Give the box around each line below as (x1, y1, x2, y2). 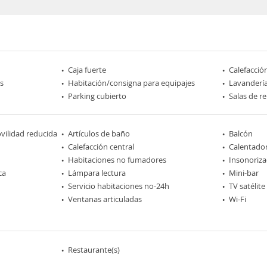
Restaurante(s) (68, 244, 120, 255)
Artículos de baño (68, 128, 131, 139)
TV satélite (228, 180, 265, 191)
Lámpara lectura (68, 167, 126, 178)
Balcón (228, 128, 253, 139)
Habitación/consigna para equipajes (68, 77, 195, 88)
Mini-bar (228, 167, 259, 178)
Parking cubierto (68, 90, 127, 101)
